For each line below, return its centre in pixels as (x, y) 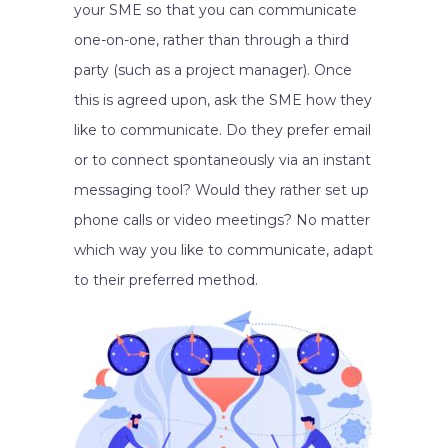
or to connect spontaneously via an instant (222, 160)
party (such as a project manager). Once (213, 70)
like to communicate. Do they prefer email (222, 130)
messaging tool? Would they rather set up (221, 190)
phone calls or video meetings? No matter (222, 220)
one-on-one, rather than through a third (211, 40)
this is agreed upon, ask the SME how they (223, 100)
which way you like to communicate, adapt (223, 250)
